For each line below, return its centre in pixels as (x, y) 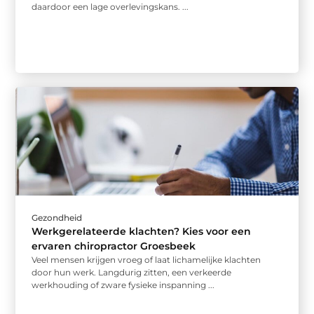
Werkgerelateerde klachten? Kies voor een (142, 231)
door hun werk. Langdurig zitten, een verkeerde (132, 272)
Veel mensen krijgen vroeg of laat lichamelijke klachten (146, 260)
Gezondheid (57, 218)
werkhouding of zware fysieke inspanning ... (123, 285)
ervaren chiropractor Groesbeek (114, 246)
